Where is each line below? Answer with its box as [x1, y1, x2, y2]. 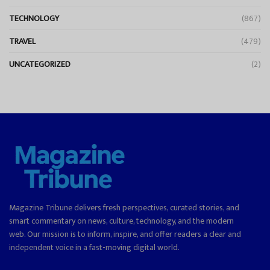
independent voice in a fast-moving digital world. [9, 240, 180, 254]
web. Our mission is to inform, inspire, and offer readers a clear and [9, 227, 241, 241]
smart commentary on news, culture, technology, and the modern [9, 213, 234, 228]
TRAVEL [9, 34, 36, 49]
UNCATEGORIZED [9, 57, 71, 72]
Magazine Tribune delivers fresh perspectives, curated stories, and [9, 200, 239, 215]
